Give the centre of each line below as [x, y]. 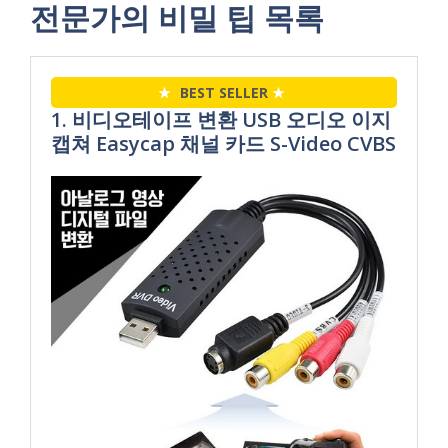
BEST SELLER [224, 92]
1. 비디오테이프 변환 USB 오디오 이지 [221, 119]
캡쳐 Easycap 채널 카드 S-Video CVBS [223, 143]
